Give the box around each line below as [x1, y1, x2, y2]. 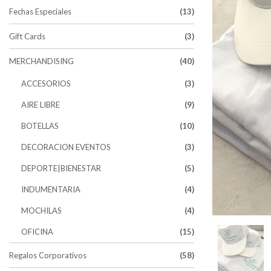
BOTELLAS [21, 120, 59, 131]
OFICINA [21, 226, 53, 237]
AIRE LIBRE [21, 99, 60, 109]
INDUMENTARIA [21, 184, 80, 194]
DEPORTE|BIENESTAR [21, 163, 101, 173]
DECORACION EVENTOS [21, 142, 111, 152]
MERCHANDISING [9, 56, 74, 66]
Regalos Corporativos [9, 250, 87, 260]
